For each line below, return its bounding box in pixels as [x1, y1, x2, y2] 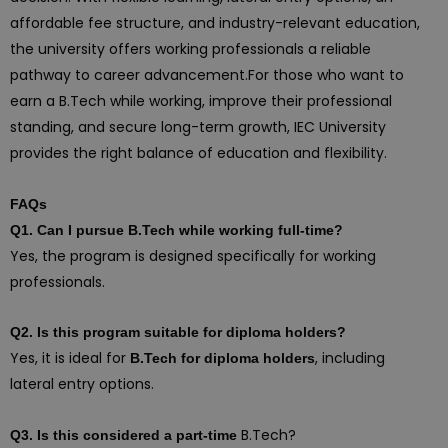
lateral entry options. [10, 374, 154, 394]
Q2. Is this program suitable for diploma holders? [10, 324, 346, 340]
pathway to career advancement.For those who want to [10, 65, 404, 85]
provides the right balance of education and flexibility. [10, 143, 387, 163]
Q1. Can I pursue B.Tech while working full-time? [10, 221, 343, 238]
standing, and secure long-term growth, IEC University [10, 117, 386, 137]
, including [315, 348, 385, 368]
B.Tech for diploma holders [130, 350, 315, 366]
